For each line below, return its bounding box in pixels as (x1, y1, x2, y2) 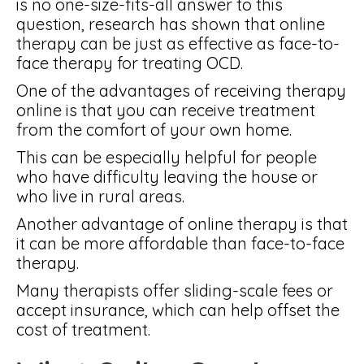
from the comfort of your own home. (16, 119, 292, 140)
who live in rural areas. (16, 186, 184, 206)
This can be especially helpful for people (16, 147, 317, 167)
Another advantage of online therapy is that (16, 214, 348, 234)
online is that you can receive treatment (16, 100, 315, 120)
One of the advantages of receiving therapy (16, 80, 346, 101)
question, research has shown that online (16, 14, 325, 34)
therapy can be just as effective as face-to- (16, 33, 340, 54)
